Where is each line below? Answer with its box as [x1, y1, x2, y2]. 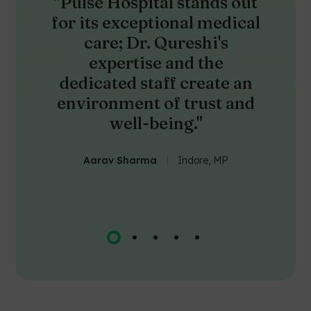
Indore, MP [178, 153, 229, 167]
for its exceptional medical [51, 12, 261, 33]
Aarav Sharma [83, 153, 158, 167]
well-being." [109, 112, 203, 133]
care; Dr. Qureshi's [83, 32, 228, 53]
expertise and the [88, 52, 224, 73]
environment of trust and [57, 92, 255, 113]
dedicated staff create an [59, 72, 253, 93]
